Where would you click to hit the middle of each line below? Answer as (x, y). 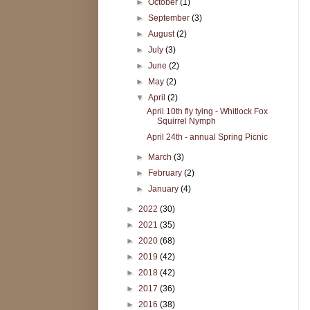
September (170, 18)
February (166, 173)
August (163, 34)
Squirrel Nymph (186, 121)
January (165, 189)
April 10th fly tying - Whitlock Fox (207, 111)
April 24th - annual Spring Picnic (207, 137)
